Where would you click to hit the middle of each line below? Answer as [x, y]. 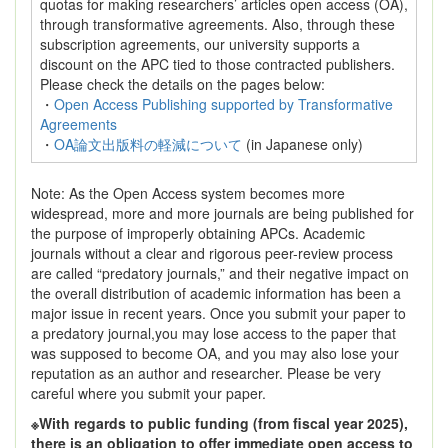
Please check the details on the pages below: [182, 84]
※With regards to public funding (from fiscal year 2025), [219, 423]
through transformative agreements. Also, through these [217, 24]
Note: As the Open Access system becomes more [188, 193]
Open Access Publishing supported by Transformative [223, 104]
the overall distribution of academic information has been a [216, 293]
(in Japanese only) [302, 144]
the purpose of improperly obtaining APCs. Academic [198, 233]
